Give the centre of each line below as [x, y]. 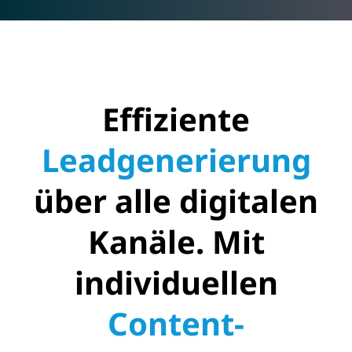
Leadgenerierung [176, 160]
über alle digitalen [176, 201]
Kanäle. [150, 242]
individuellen [176, 283]
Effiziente [176, 119]
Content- [176, 324]
